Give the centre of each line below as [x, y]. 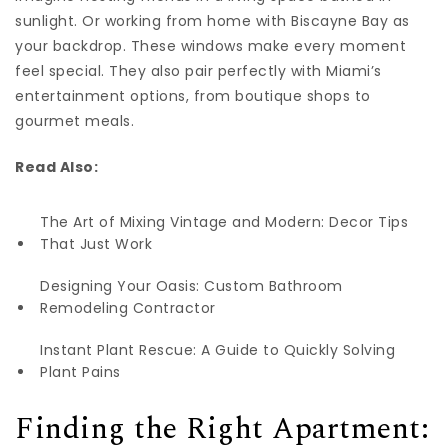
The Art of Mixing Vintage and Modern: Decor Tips [224, 222]
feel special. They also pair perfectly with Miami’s [198, 71]
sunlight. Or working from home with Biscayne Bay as [212, 21]
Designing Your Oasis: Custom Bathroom [191, 286]
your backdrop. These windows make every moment [210, 46]
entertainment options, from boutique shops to [193, 96]
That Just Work [96, 244]
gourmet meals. [74, 121]
